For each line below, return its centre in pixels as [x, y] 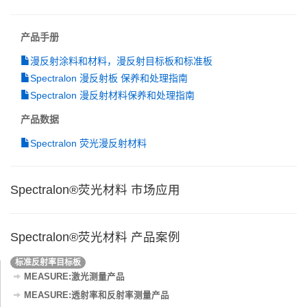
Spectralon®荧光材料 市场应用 [95, 190]
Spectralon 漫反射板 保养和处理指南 [109, 78]
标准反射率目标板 [48, 263]
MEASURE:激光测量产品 [74, 277]
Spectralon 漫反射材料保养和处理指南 [112, 96]
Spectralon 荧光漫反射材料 [88, 144]
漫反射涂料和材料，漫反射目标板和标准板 [121, 61]
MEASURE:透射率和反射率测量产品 [96, 295]
